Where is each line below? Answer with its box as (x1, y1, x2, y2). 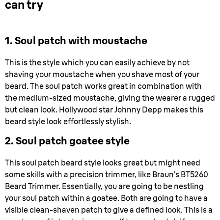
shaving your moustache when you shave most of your (5, 69, 199, 79)
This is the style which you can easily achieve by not (5, 57, 190, 67)
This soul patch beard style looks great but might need (5, 158, 200, 167)
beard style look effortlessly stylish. (5, 116, 131, 126)
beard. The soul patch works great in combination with (5, 81, 202, 91)
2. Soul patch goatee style (5, 134, 130, 147)
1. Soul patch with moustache (5, 34, 147, 47)
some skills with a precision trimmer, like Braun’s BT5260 (5, 169, 208, 179)
